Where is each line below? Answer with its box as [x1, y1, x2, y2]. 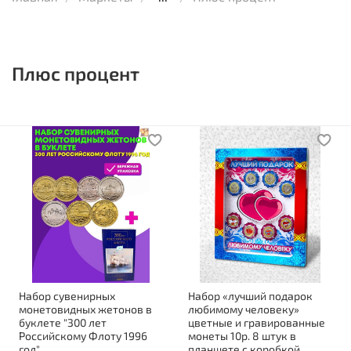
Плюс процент [12, 61, 139, 85]
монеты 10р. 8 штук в [188, 328, 296, 342]
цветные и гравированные [188, 315, 325, 329]
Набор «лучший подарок [188, 288, 313, 302]
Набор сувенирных [19, 288, 115, 302]
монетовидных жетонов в [19, 302, 152, 316]
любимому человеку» [188, 302, 299, 316]
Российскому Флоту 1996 [19, 328, 147, 342]
